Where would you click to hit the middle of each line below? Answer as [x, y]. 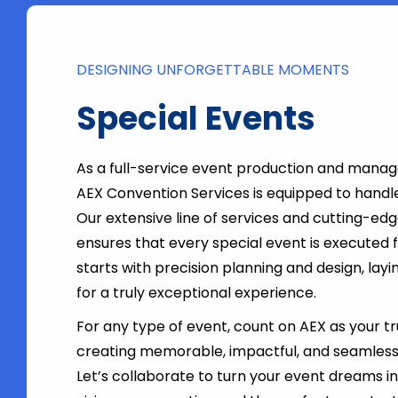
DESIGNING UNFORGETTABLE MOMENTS [212, 70]
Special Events [195, 119]
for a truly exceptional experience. [196, 293]
